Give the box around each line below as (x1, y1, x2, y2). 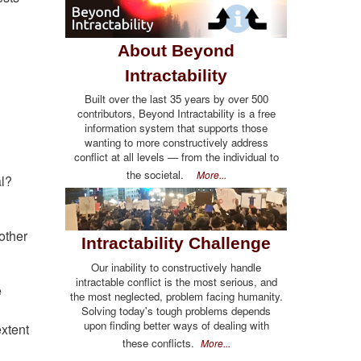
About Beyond (118, 40, 234, 60)
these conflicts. (122, 334, 201, 351)
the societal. (126, 166, 197, 182)
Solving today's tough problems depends (81, 302, 271, 318)
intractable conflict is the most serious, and (75, 273, 277, 289)
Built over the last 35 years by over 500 (84, 90, 268, 106)
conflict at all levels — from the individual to (73, 148, 279, 164)
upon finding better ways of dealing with (83, 317, 269, 333)
